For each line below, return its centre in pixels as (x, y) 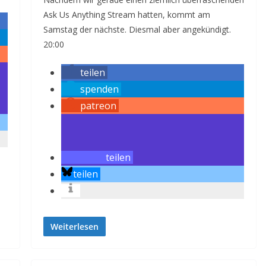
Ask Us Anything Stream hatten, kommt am (126, 15)
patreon (98, 106)
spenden (99, 89)
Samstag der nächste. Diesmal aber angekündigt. (137, 29)
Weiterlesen (74, 227)
